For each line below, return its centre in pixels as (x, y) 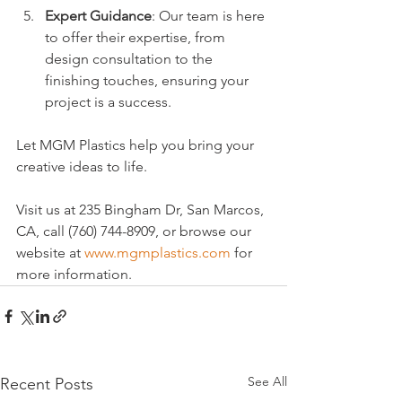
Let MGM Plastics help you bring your (137, 145)
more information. (74, 275)
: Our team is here (210, 16)
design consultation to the (131, 59)
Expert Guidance (98, 16)
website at (50, 253)
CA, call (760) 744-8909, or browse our (135, 232)
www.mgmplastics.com (157, 253)
